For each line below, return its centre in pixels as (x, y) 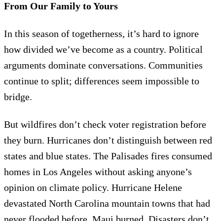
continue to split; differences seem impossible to (102, 81)
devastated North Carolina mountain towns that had (107, 203)
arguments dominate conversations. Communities (103, 65)
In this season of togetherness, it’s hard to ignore (101, 33)
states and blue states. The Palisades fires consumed (108, 156)
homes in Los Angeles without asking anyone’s (98, 171)
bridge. (18, 96)
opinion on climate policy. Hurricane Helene (93, 187)
